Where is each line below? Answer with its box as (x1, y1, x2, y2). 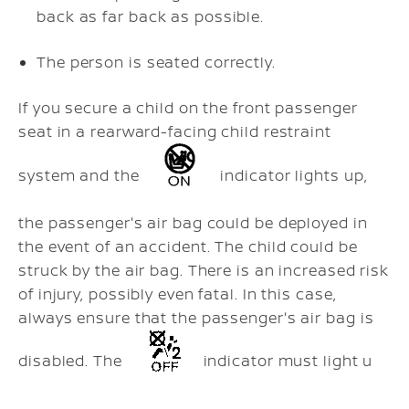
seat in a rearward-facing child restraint (18, 121, 331, 142)
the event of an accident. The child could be (18, 236, 358, 257)
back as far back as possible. (37, 5, 265, 26)
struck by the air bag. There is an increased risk (18, 259, 390, 280)
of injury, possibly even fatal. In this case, (18, 283, 337, 304)
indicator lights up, (215, 165, 368, 186)
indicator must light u (198, 350, 373, 371)
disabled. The (18, 350, 127, 371)
